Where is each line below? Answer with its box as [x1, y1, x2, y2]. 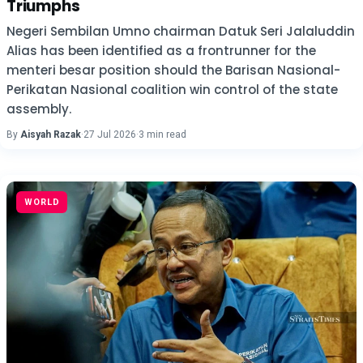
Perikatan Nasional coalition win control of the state [6, 81, 338, 98]
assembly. [6, 100, 71, 117]
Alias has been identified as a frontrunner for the [6, 42, 316, 59]
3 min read [139, 129, 186, 140]
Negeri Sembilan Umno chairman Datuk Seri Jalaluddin [6, 23, 355, 40]
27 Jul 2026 [83, 129, 136, 140]
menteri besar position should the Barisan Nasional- [6, 62, 340, 79]
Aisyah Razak [20, 129, 81, 140]
